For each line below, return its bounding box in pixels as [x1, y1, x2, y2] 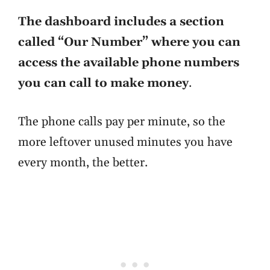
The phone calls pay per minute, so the [18, 114, 225, 130]
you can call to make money [18, 75, 189, 92]
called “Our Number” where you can [18, 34, 240, 51]
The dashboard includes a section [18, 14, 224, 30]
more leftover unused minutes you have [18, 134, 233, 151]
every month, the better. [18, 155, 148, 171]
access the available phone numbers [18, 55, 239, 71]
